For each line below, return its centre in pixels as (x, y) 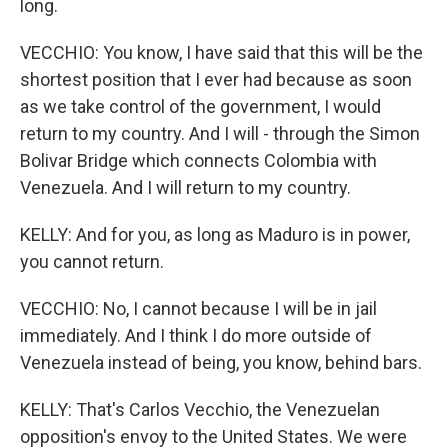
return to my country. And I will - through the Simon (220, 133)
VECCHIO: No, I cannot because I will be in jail (198, 308)
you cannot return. (92, 261)
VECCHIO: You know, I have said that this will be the (221, 52)
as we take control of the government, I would (200, 106)
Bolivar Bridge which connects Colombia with (198, 160)
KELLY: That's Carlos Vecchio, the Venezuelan (200, 409)
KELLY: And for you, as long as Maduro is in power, (215, 234)
